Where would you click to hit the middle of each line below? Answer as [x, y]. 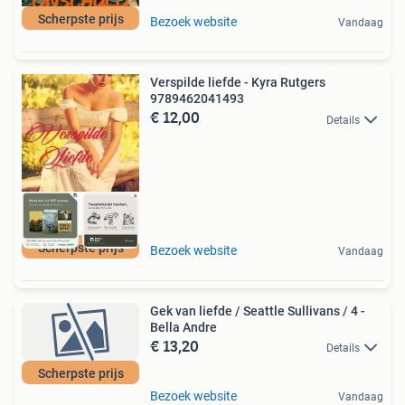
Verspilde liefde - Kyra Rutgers [238, 83]
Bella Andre [184, 327]
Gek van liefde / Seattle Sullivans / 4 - [258, 311]
